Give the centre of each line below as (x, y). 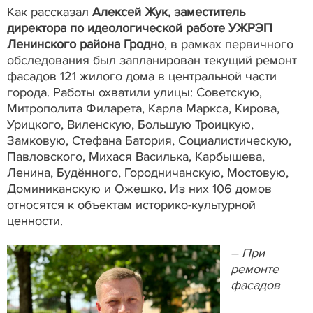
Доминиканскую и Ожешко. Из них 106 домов (139, 188)
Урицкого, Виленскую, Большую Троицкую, (130, 124)
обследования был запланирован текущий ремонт (152, 60)
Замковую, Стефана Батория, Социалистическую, (149, 140)
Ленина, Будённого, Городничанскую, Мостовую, (148, 172)
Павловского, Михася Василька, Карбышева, (136, 156)
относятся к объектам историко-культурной (131, 204)
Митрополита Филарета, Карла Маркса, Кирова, (143, 108)
